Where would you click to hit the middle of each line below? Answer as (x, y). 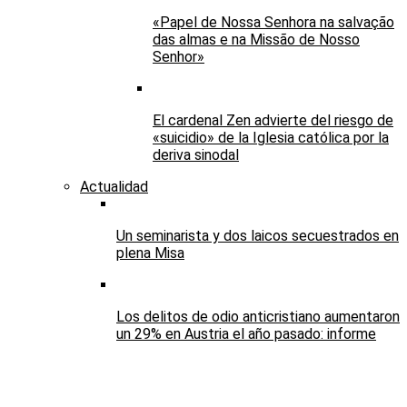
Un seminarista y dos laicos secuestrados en (258, 236)
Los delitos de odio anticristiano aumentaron (258, 317)
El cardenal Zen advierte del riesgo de (273, 121)
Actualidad (114, 187)
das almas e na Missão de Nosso (256, 40)
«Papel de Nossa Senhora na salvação (273, 23)
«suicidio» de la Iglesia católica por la (271, 138)
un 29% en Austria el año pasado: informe (246, 334)
